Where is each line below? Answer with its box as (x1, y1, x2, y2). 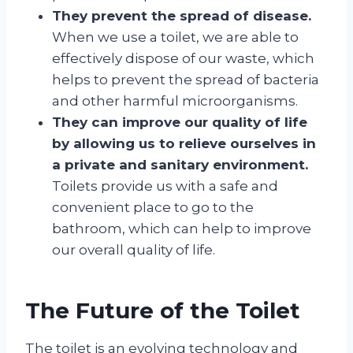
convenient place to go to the (52, 199, 254, 215)
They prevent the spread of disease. (52, 7, 311, 24)
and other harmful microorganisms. (52, 92, 298, 109)
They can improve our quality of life (52, 113, 307, 130)
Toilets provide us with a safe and (52, 177, 278, 194)
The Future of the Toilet (25, 296, 300, 324)
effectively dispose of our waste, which (52, 50, 314, 66)
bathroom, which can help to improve (52, 220, 311, 236)
